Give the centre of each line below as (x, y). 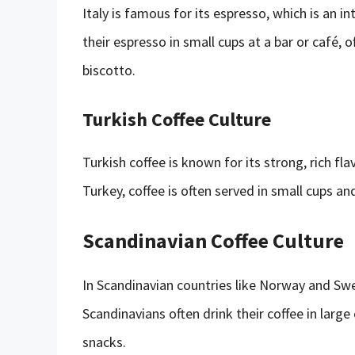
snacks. (104, 342)
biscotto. (109, 70)
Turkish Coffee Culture (177, 119)
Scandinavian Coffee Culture (213, 240)
